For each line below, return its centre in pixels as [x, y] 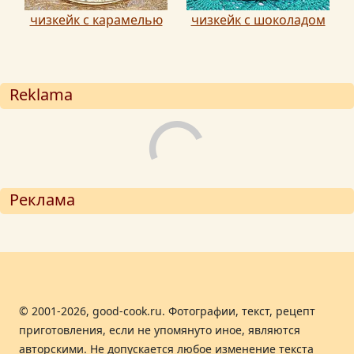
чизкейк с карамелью [96, 19]
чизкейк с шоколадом [258, 19]
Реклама [42, 199]
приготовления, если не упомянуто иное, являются [160, 330]
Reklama [41, 94]
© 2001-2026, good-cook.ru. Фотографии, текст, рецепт [167, 311]
